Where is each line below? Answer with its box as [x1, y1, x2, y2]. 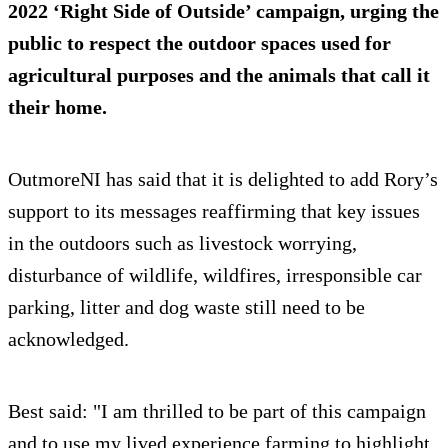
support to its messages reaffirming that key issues [8, 199, 420, 222]
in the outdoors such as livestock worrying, [8, 231, 357, 254]
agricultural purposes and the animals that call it [8, 63, 430, 86]
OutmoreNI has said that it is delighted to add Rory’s [8, 167, 438, 190]
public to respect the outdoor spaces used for [8, 31, 391, 54]
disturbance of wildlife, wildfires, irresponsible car [8, 263, 422, 286]
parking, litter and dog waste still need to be [8, 295, 365, 318]
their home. [8, 95, 107, 118]
